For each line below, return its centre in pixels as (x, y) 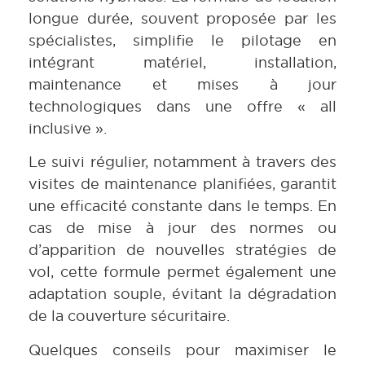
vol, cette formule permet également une (182, 272)
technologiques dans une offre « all (182, 106)
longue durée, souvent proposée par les (182, 18)
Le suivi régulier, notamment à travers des (182, 162)
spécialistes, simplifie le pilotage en (182, 40)
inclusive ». (68, 128)
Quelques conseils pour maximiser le (182, 350)
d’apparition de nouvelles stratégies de (182, 250)
